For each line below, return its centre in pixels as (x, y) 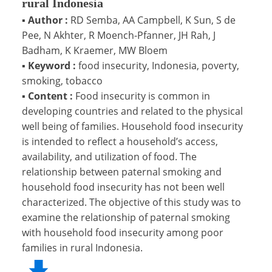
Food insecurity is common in (143, 96)
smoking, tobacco (62, 80)
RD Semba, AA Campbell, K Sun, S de (153, 20)
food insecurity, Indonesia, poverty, (159, 65)
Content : (50, 96)
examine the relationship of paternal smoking (126, 217)
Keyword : (52, 65)
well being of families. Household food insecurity (132, 126)
